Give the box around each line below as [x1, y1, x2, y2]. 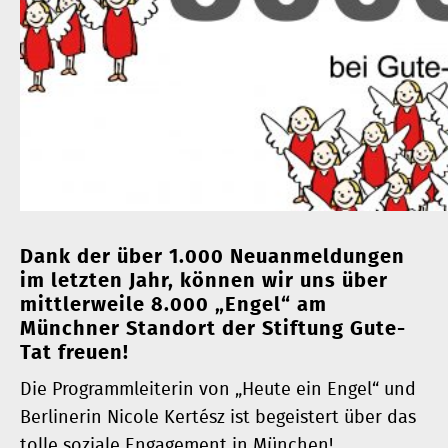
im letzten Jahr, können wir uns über [20, 271, 388, 292]
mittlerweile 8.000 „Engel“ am [20, 295, 327, 316]
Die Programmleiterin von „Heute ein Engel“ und [20, 381, 416, 400]
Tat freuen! [20, 343, 129, 364]
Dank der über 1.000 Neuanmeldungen [20, 247, 405, 268]
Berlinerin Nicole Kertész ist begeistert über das [20, 409, 416, 428]
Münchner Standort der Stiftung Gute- [20, 319, 406, 340]
